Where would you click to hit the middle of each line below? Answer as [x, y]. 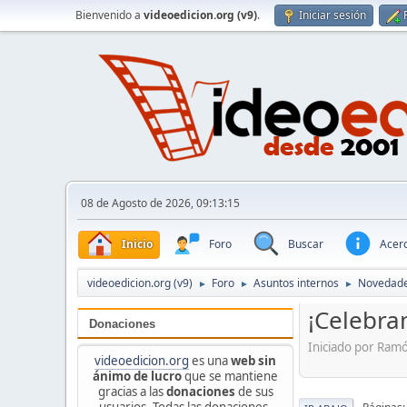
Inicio [137, 243]
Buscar [306, 243]
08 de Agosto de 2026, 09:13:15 [160, 203]
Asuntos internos [296, 283]
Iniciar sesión [333, 15]
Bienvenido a [109, 15]
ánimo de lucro [137, 376]
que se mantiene [230, 376]
